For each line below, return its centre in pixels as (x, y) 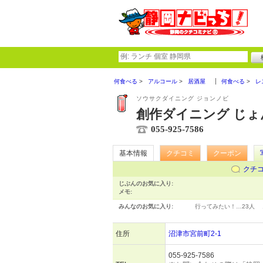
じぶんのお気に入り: (146, 183)
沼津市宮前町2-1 (195, 234)
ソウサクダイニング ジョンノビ (183, 98)
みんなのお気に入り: (146, 206)
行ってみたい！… (218, 206)
